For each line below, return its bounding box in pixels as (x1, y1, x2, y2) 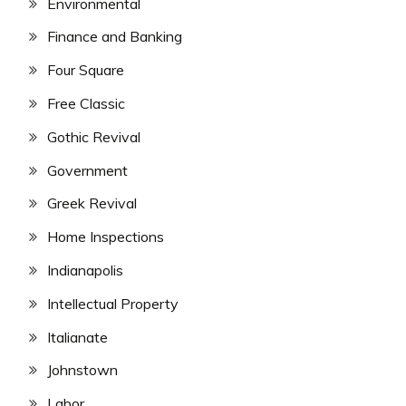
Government (47, 160, 128, 179)
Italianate (47, 327, 108, 346)
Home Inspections (47, 227, 164, 246)
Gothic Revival (47, 127, 140, 146)
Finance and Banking (47, 27, 182, 46)
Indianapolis (47, 261, 123, 280)
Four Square (47, 61, 124, 80)
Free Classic (47, 94, 125, 113)
